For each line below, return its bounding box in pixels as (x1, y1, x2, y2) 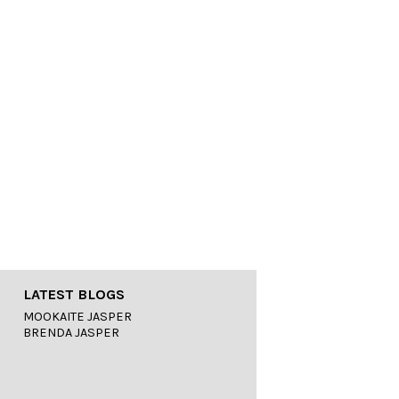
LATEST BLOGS (23, 286, 125, 303)
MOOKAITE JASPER (23, 309, 132, 324)
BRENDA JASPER (23, 325, 119, 340)
